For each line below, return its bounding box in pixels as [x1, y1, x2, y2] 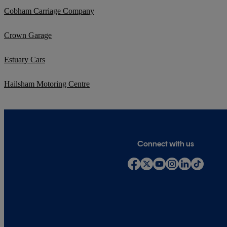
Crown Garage [4, 30, 52, 40]
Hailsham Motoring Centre [4, 79, 90, 88]
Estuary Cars [4, 55, 45, 64]
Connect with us [137, 138, 195, 148]
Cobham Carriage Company [4, 6, 94, 15]
